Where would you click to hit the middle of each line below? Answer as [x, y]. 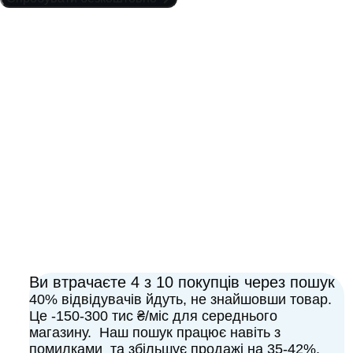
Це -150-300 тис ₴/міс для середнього [153, 316]
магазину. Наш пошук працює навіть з [155, 333]
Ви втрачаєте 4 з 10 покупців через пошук [182, 282]
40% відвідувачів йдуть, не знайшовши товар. [182, 299]
